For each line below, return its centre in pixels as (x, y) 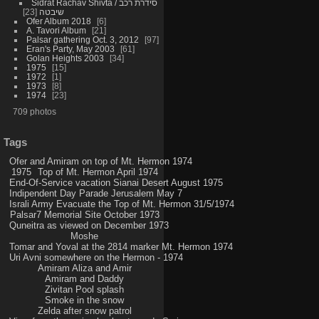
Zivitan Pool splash (85, 290)
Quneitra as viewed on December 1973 (89, 226)
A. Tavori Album (56, 31)
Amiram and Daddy (85, 279)
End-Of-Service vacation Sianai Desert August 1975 (116, 183)
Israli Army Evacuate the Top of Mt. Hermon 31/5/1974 (121, 204)
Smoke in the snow (85, 300)
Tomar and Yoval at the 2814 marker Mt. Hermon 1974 (121, 247)
